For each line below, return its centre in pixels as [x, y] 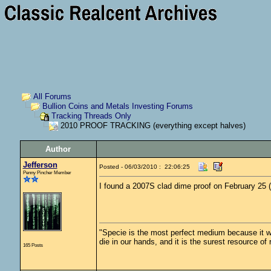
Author [58, 149]
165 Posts [33, 245]
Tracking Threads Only [91, 116]
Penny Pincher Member [47, 172]
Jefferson [40, 165]
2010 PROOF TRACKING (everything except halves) [152, 126]
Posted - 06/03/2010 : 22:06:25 [144, 167]
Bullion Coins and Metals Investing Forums [117, 106]
